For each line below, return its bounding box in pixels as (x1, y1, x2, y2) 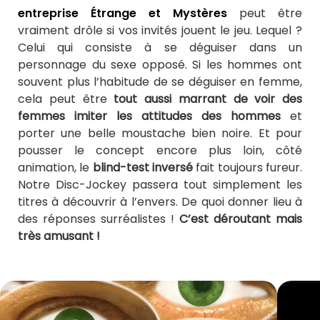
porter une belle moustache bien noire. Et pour (18, 125, 302, 142)
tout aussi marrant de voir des (114, 91, 302, 108)
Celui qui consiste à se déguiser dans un (18, 39, 302, 56)
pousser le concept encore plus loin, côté (18, 142, 302, 159)
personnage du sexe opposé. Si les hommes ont (18, 56, 302, 74)
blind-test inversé (89, 159, 194, 176)
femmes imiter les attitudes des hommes (18, 108, 281, 125)
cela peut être (18, 91, 114, 108)
